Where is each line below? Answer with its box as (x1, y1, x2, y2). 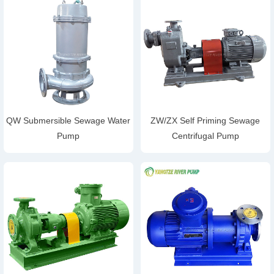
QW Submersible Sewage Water (6, 115, 131, 125)
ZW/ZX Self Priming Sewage (150, 115, 261, 125)
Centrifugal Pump (171, 130, 239, 141)
